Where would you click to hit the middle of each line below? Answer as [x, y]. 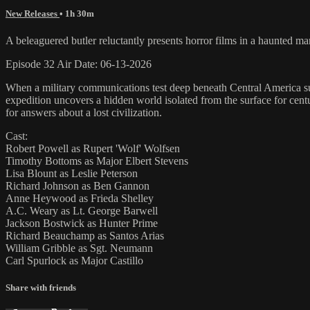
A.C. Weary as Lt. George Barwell [82, 210]
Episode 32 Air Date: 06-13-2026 [79, 64]
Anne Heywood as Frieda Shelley [80, 198]
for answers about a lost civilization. [84, 112]
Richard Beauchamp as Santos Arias [85, 235]
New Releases [33, 13]
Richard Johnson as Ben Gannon [77, 185]
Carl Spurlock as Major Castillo [74, 260]
